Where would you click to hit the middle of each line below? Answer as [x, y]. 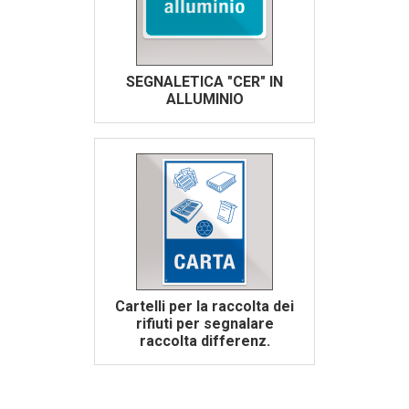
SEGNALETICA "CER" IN [204, 82]
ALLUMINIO [204, 100]
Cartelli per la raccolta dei [204, 307]
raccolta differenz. [204, 341]
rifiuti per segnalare [204, 324]
